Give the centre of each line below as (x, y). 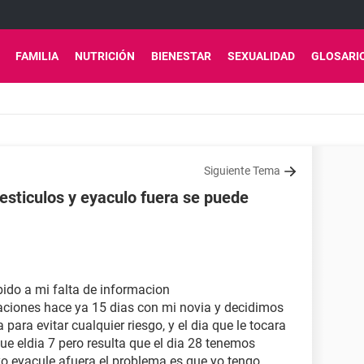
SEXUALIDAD (261, 56)
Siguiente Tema (242, 171)
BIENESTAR (181, 56)
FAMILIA (37, 56)
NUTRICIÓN (105, 56)
